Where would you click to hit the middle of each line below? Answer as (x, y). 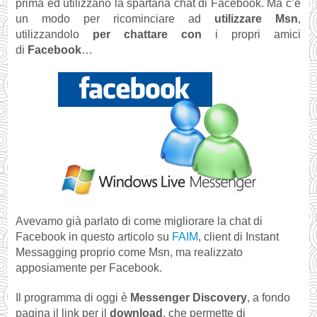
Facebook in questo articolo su (94, 237)
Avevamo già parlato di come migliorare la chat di (139, 221)
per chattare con (148, 34)
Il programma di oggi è (73, 298)
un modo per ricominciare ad (115, 19)
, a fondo (269, 298)
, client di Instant (239, 237)
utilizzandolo (54, 34)
